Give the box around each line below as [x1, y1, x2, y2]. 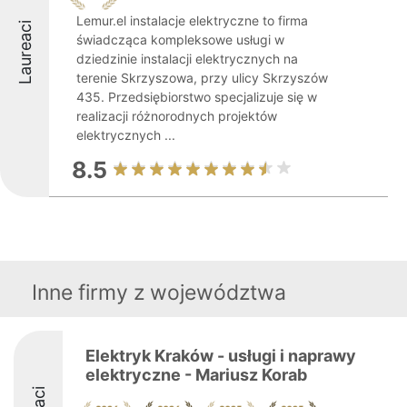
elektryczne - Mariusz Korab [85, 365, 307, 384]
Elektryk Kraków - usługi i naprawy [85, 346, 356, 365]
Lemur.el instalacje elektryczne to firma [76, 13, 308, 28]
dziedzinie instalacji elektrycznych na [76, 51, 298, 66]
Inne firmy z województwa [32, 280, 286, 305]
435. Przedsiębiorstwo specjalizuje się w [76, 89, 317, 104]
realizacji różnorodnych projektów [76, 108, 277, 124]
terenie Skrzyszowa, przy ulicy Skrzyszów [76, 70, 328, 85]
